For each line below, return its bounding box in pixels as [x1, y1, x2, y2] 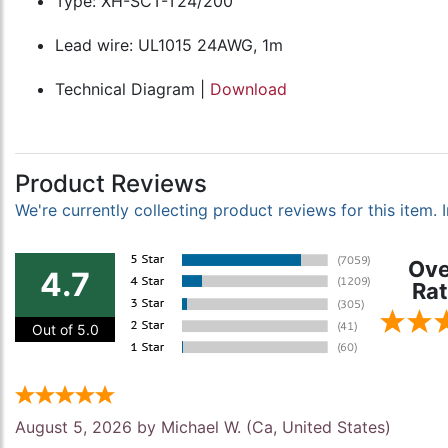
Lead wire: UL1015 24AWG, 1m [55, 35, 283, 55]
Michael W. [161, 417, 241, 437]
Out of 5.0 [31, 321, 99, 339]
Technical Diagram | [55, 79, 210, 99]
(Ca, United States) [241, 417, 391, 437]
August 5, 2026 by [15, 417, 161, 437]
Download [210, 79, 287, 99]
